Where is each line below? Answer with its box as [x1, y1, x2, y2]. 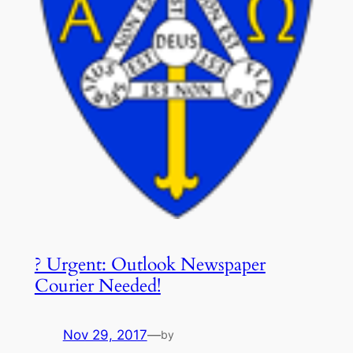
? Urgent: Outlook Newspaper [34, 251, 266, 277]
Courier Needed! [34, 273, 161, 298]
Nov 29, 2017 [62, 326, 147, 343]
